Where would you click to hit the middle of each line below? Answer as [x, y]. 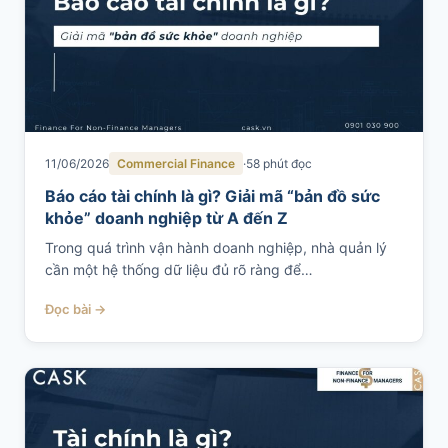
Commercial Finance [176, 163]
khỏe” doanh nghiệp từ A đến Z [166, 218]
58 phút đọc [279, 163]
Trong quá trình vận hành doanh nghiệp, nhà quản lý [216, 247]
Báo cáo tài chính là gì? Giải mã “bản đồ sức [212, 196]
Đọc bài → [75, 309]
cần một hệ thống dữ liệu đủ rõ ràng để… [179, 269]
